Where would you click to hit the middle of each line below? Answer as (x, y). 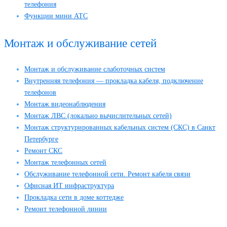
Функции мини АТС (56, 16)
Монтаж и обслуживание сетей (85, 43)
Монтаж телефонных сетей (65, 162)
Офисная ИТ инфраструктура (69, 185)
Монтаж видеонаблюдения (65, 104)
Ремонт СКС (43, 150)
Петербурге (41, 139)
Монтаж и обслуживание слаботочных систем (95, 69)
